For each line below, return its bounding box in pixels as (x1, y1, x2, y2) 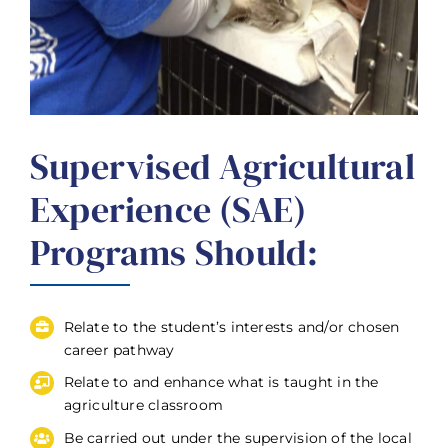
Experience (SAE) (29, 184, 307, 234)
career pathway (63, 340, 175, 359)
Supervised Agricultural (29, 141, 415, 191)
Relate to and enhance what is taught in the (63, 373, 379, 392)
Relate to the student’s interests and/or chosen (63, 317, 400, 336)
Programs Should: (29, 227, 319, 277)
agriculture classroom (63, 396, 223, 415)
